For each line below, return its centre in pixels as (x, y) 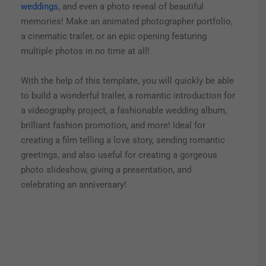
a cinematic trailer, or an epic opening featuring (114, 37)
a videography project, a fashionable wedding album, (124, 111)
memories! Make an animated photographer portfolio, (127, 22)
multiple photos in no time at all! (85, 51)
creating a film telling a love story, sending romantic (123, 140)
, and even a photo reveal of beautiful (131, 7)
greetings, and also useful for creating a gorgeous (119, 155)
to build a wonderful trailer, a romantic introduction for (128, 96)
